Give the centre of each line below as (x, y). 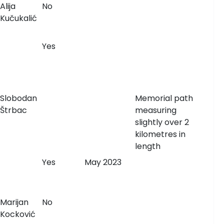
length (147, 146)
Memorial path (164, 98)
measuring (155, 110)
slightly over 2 (162, 122)
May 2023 (103, 162)
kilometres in (160, 134)
